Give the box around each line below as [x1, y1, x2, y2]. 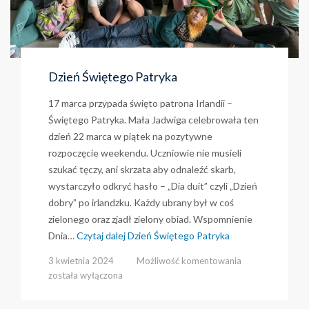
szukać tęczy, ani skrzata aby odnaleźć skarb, [48, 163, 236, 175]
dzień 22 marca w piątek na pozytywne [48, 130, 212, 142]
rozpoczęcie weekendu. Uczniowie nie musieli [48, 146, 241, 159]
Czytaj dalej [77, 229, 126, 241]
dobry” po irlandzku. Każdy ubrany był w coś [48, 196, 234, 208]
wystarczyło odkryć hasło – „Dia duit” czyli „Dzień [48, 179, 257, 192]
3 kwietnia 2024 [48, 255, 114, 266]
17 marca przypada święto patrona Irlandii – [48, 97, 232, 109]
